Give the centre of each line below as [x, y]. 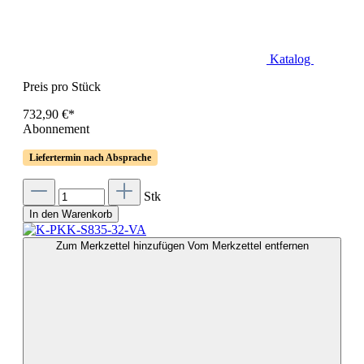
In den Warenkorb [71, 214]
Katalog [292, 59]
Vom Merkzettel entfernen [248, 246]
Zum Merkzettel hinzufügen [121, 246]
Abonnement [56, 129]
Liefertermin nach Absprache [90, 158]
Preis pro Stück [62, 87]
